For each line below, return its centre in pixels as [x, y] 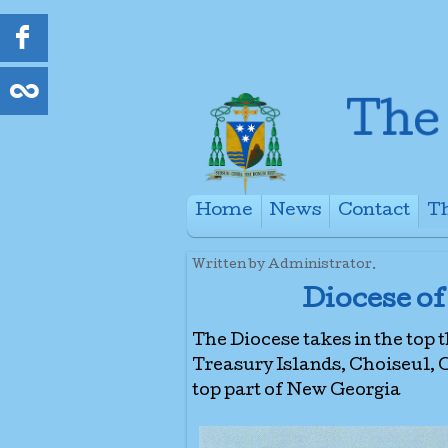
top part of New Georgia [296, 391]
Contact [374, 211]
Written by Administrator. [284, 265]
